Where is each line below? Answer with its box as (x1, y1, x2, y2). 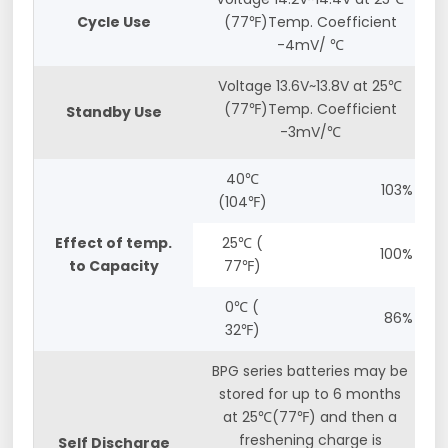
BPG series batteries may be (212, 360, 409, 381)
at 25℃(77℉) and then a (223, 406, 398, 427)
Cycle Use (76, 11, 151, 32)
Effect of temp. (55, 232, 173, 253)
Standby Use (65, 101, 162, 122)
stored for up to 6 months (219, 383, 402, 404)
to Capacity (68, 255, 159, 276)
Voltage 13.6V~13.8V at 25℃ (218, 75, 403, 96)
